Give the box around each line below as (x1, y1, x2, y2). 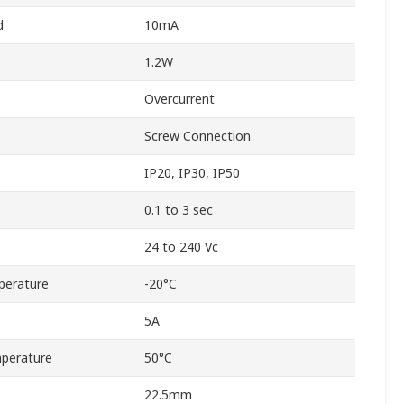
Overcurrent (144, 90, 215, 108)
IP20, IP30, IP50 (144, 164, 240, 182)
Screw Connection (144, 127, 251, 145)
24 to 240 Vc (144, 238, 218, 256)
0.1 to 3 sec (144, 201, 213, 219)
